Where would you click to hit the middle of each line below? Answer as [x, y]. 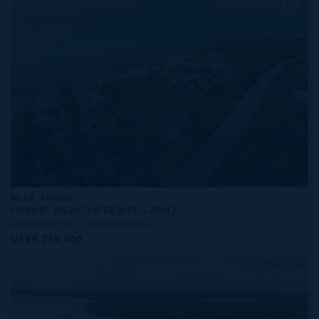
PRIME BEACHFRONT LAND [93, 210]
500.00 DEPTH [121, 226]
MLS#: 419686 [42, 199]
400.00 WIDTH [43, 226]
